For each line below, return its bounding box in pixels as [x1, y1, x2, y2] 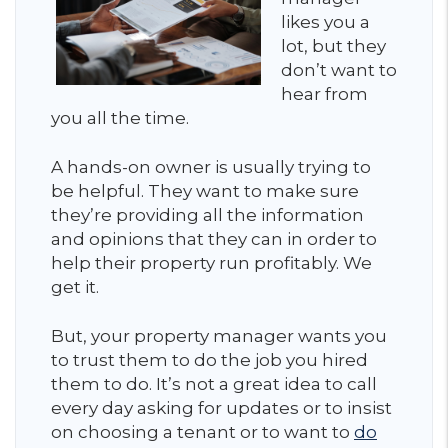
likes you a [281, 12, 370, 32]
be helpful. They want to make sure [51, 181, 359, 201]
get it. [51, 277, 99, 297]
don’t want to [281, 60, 397, 80]
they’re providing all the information [51, 205, 364, 225]
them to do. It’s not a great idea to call [51, 374, 377, 394]
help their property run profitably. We [51, 253, 372, 273]
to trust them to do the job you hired [51, 350, 368, 370]
